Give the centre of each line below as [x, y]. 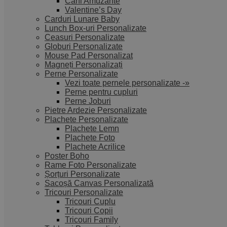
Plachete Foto [90, 138]
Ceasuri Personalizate [85, 37]
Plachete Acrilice [95, 147]
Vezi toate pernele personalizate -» [127, 83]
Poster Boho [67, 156]
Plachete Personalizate [86, 119]
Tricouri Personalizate [84, 192]
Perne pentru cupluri [101, 92]
